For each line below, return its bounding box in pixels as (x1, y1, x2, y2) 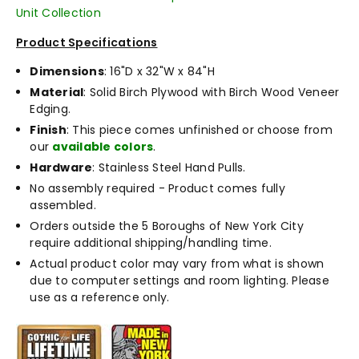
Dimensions (30, 63, 104, 79)
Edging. (30, 100, 71, 117)
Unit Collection (16, 4, 101, 21)
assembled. (30, 196, 96, 213)
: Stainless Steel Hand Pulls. (92, 159, 246, 175)
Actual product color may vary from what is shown (30, 255, 325, 272)
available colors (52, 138, 154, 155)
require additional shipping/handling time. (30, 234, 272, 251)
